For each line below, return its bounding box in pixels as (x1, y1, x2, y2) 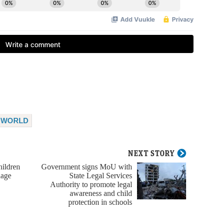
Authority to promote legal (50, 179, 132, 190)
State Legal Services (69, 170, 132, 181)
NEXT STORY (128, 148, 175, 159)
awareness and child (70, 188, 132, 199)
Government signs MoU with (41, 162, 132, 172)
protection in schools (68, 197, 132, 208)
